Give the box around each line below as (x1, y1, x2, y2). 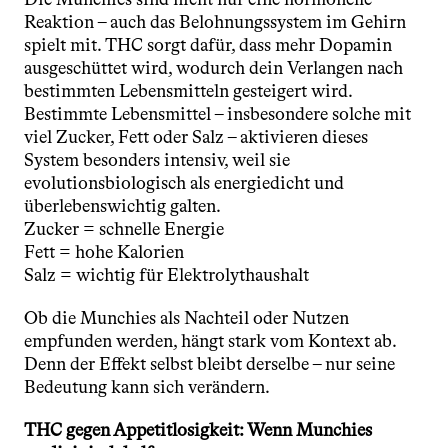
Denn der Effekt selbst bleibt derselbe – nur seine (24, 353, 395, 375)
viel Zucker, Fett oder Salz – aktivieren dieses (24, 126, 368, 148)
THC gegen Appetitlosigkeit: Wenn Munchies (24, 419, 372, 441)
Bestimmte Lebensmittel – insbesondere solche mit (24, 103, 411, 125)
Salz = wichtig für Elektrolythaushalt (24, 264, 309, 286)
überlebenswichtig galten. (24, 195, 221, 217)
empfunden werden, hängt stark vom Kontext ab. (24, 330, 396, 352)
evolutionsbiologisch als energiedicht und (24, 172, 344, 194)
